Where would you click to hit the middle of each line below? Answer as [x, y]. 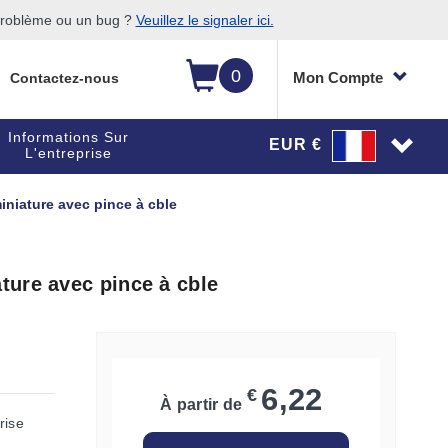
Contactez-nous [64, 78]
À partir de [201, 404]
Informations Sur [69, 137]
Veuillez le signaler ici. [204, 20]
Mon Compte [338, 77]
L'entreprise [69, 153]
